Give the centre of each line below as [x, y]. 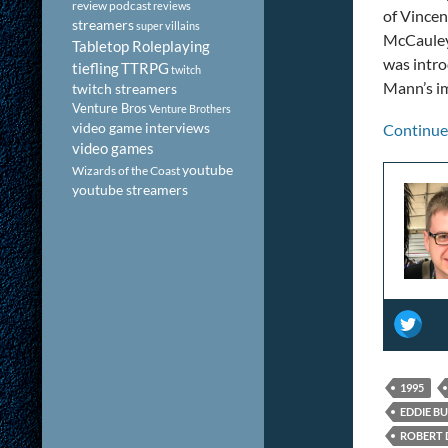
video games [113, 148]
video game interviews [141, 127]
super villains [168, 25]
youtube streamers [130, 189]
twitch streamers [124, 88]
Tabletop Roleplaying [141, 46]
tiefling [95, 68]
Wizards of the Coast [126, 170]
